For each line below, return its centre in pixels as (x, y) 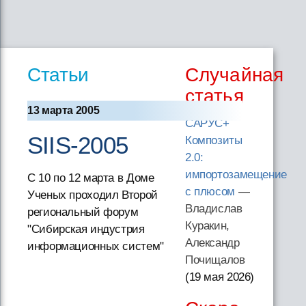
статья (214, 96)
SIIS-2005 (78, 145)
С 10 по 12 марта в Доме (91, 178)
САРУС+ (207, 123)
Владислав (213, 209)
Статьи (58, 75)
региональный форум (83, 212)
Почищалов (215, 260)
